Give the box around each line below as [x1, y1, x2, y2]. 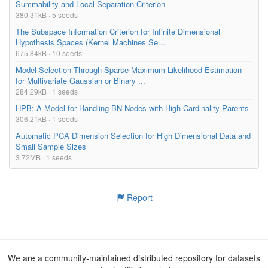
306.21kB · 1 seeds [16, 113, 78, 124]
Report [124, 191, 153, 203]
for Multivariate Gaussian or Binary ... [16, 74, 145, 86]
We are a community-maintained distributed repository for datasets [8, 251, 260, 264]
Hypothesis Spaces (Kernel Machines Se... [16, 36, 165, 48]
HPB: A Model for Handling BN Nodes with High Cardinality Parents [16, 102, 249, 114]
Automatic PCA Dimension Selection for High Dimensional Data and [16, 129, 251, 141]
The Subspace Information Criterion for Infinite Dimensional [16, 25, 220, 37]
